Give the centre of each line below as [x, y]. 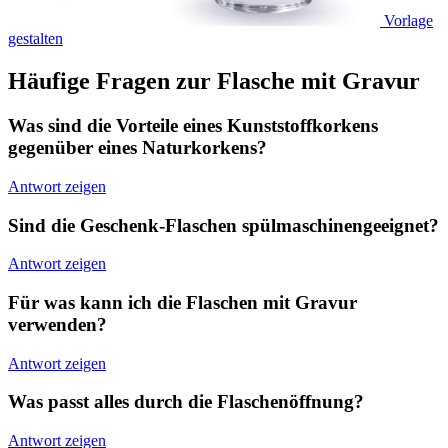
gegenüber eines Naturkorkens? [137, 148]
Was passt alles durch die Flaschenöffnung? [186, 402]
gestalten [35, 39]
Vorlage [408, 21]
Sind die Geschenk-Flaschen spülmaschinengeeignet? [223, 225]
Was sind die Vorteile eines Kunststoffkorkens [193, 126]
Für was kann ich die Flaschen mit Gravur [182, 302]
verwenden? [57, 324]
